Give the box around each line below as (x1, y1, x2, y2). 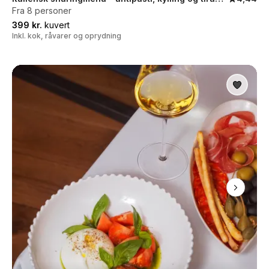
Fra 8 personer (12, 5, 71, 16)
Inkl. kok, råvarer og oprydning (12, 31, 121, 40)
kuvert (42, 20, 70, 30)
